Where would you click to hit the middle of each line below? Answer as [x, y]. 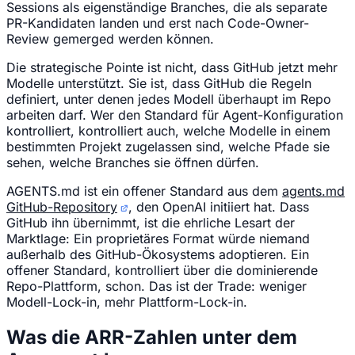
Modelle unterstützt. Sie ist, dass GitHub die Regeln [159, 83]
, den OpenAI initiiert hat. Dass [218, 206]
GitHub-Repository [62, 206]
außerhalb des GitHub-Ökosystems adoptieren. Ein [158, 254]
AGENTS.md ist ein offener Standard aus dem [144, 191]
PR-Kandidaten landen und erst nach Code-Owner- [158, 23]
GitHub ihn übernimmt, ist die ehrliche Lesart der [151, 222]
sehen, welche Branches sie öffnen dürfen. [133, 162]
